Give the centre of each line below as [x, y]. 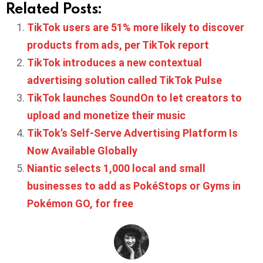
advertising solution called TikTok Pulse [124, 80]
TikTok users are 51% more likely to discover [136, 28]
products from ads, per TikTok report [118, 45]
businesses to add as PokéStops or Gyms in [134, 186]
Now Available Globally [82, 151]
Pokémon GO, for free [80, 204]
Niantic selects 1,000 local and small [116, 168]
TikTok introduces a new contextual [114, 63]
